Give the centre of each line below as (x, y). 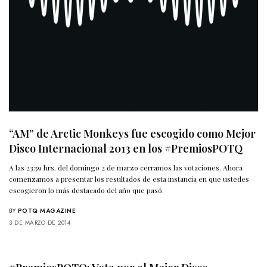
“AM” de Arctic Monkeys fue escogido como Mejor (132, 134)
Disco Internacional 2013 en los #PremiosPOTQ (126, 149)
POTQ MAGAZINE (46, 211)
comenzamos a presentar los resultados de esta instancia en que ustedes (129, 179)
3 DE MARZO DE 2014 (40, 223)
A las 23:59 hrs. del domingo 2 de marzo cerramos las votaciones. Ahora (126, 168)
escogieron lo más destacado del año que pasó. (87, 190)
